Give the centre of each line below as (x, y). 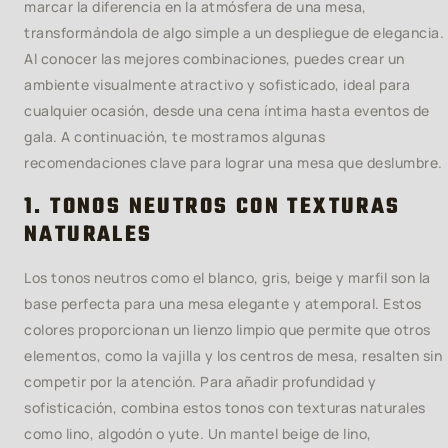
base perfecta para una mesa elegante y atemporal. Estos (223, 303)
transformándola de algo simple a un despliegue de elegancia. (234, 32)
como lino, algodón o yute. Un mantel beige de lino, (198, 433)
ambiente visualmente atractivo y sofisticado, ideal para (217, 84)
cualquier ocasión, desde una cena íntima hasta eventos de (227, 110)
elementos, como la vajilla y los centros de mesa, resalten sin (233, 355)
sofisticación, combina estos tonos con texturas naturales (225, 407)
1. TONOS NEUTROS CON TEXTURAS (212, 207)
